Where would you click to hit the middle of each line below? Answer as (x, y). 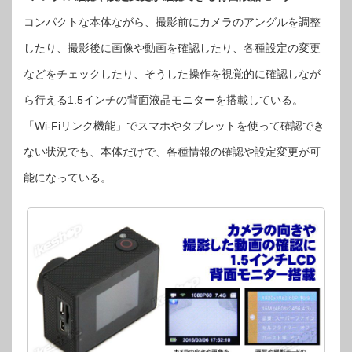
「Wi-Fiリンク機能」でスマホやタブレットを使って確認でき (174, 126)
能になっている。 (68, 178)
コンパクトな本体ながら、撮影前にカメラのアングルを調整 (172, 22)
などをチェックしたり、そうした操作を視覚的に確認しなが (172, 74)
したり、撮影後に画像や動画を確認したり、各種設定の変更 (172, 48)
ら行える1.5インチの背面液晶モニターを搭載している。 (163, 100)
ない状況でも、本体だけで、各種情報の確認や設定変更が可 (172, 152)
